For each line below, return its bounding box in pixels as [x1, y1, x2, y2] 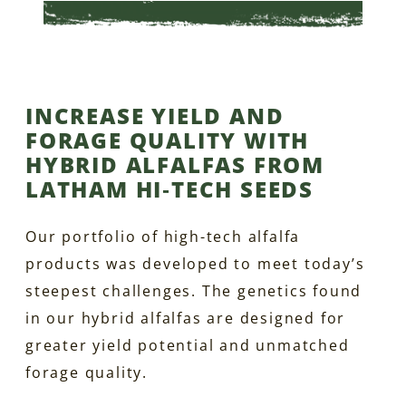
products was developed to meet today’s [25, 253, 365, 274]
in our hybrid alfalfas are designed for [25, 307, 346, 328]
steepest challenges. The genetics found [25, 280, 362, 301]
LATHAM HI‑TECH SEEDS [25, 173, 314, 204]
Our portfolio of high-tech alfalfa [25, 226, 301, 246]
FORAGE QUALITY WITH [25, 124, 310, 155]
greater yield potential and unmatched [25, 334, 350, 355]
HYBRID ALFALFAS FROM [25, 149, 324, 179]
